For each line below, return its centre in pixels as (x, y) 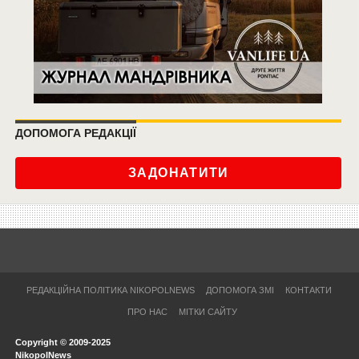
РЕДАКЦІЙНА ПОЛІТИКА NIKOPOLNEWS (111, 290)
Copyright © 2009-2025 (63, 343)
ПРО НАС (148, 312)
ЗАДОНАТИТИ (178, 173)
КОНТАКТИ (309, 290)
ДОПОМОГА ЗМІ (240, 290)
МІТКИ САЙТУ (208, 312)
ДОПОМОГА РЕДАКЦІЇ (75, 133)
